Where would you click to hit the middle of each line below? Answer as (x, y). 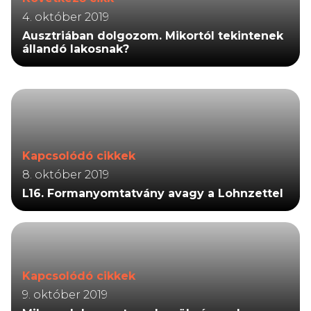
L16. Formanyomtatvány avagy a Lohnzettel (153, 193)
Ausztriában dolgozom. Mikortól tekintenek (153, 35)
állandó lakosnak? (76, 49)
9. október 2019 (65, 294)
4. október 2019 (66, 17)
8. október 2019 (66, 174)
